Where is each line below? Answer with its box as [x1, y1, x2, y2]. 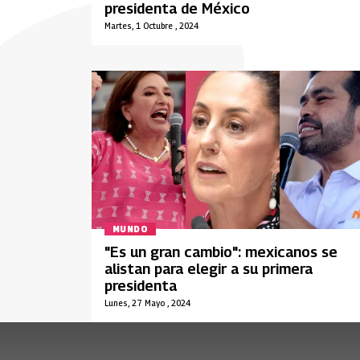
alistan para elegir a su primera [104, 260, 313, 278]
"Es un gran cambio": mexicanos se [104, 243, 337, 261]
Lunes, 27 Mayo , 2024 [104, 298, 190, 309]
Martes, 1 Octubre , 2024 [104, 21, 198, 31]
